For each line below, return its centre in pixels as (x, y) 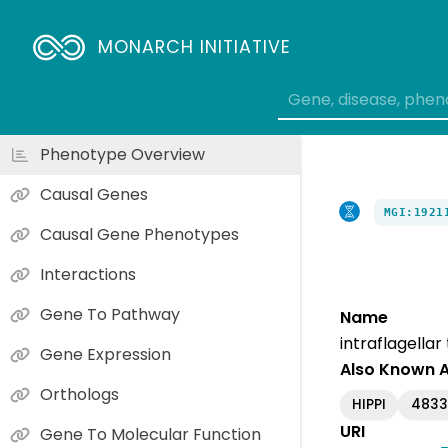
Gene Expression (105, 354)
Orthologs (79, 394)
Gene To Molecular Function (150, 434)
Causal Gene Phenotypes (139, 234)
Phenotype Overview (122, 154)
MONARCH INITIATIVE (195, 47)
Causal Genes (94, 194)
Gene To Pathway (110, 314)
